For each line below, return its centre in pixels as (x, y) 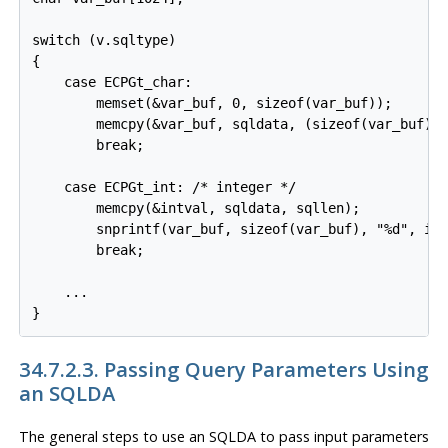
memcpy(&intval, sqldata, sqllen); (196, 207)
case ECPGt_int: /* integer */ (164, 186)
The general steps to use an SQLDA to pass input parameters (223, 436)
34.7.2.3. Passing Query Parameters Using (223, 369)
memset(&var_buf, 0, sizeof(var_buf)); (212, 102)
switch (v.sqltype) (104, 39)
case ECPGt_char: (112, 81)
